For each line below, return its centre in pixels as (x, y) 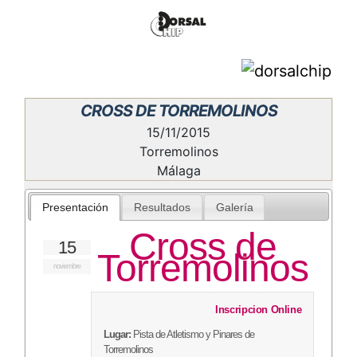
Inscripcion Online (259, 309)
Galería (234, 208)
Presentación (76, 208)
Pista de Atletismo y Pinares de (192, 334)
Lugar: (117, 334)
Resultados (162, 208)
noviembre (67, 266)
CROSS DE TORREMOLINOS (178, 111)
